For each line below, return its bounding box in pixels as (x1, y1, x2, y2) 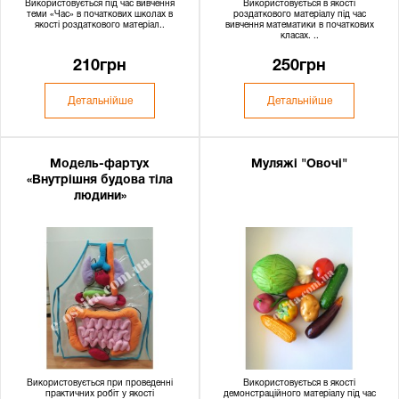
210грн (73, 59, 126, 74)
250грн (273, 59, 326, 74)
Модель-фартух (50, 159, 150, 170)
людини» (73, 191, 126, 202)
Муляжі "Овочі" (251, 159, 347, 170)
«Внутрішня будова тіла (27, 175, 173, 186)
